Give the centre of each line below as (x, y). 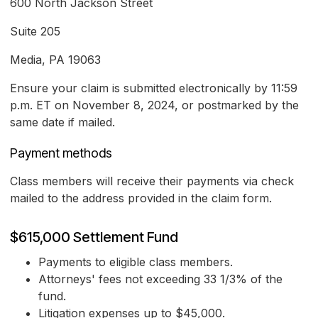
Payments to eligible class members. (136, 262)
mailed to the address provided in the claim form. (141, 198)
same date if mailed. (62, 122)
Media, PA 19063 (55, 60)
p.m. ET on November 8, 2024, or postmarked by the (154, 105)
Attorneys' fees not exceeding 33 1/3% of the (160, 279)
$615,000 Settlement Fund (94, 237)
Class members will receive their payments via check (152, 181)
